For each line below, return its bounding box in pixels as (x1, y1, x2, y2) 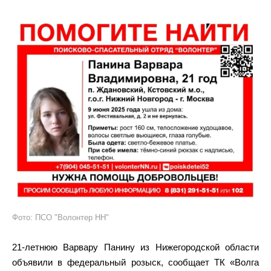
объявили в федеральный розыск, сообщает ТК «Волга (12, 257, 259, 267)
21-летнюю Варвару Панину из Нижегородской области (12, 242, 259, 252)
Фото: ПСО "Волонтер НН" (12, 213, 109, 222)
